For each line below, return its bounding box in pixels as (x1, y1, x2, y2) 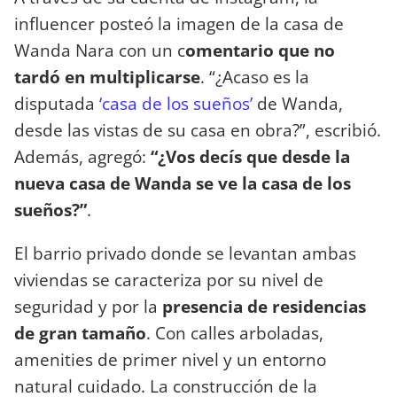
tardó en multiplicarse (14, 65, 200, 90)
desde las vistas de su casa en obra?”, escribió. (14, 118, 381, 143)
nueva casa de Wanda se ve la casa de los (14, 171, 351, 196)
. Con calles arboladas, (146, 321, 323, 346)
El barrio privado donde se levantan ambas (14, 241, 356, 266)
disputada (14, 91, 99, 116)
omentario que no (185, 38, 335, 63)
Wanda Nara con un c (14, 38, 185, 63)
